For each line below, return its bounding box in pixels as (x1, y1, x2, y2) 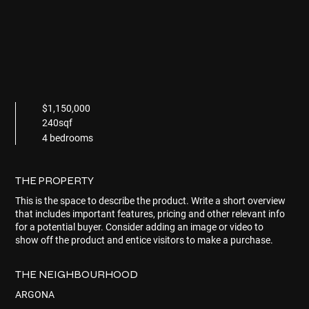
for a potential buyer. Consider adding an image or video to (15, 221, 264, 232)
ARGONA (15, 289, 55, 301)
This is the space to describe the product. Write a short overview (15, 195, 286, 206)
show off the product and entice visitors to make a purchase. (15, 234, 274, 246)
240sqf (42, 117, 73, 129)
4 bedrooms (42, 132, 94, 144)
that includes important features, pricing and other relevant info (15, 208, 286, 219)
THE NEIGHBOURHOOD (15, 268, 139, 281)
